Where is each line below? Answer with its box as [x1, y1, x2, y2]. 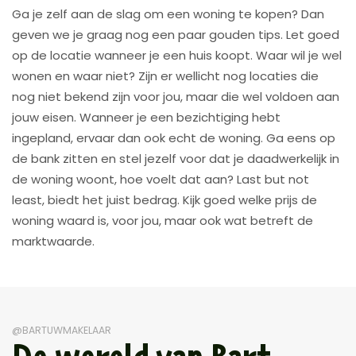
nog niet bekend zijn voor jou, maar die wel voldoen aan [12, 87, 339, 105]
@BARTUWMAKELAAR [12, 323, 111, 337]
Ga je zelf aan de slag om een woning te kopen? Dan [12, 5, 324, 22]
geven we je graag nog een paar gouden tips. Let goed [12, 25, 339, 43]
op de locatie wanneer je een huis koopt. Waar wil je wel [12, 46, 342, 64]
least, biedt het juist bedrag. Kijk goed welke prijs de [12, 191, 317, 208]
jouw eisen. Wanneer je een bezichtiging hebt [12, 108, 281, 126]
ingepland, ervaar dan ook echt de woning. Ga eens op [12, 129, 335, 146]
